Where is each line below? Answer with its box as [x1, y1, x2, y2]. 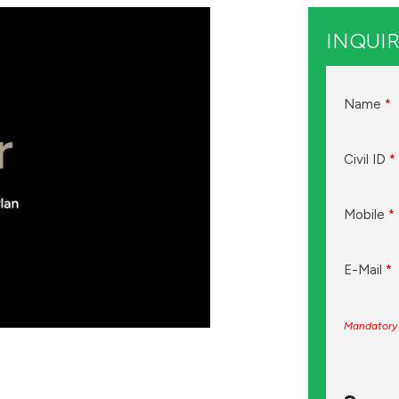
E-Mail [344, 262, 386, 278]
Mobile [344, 207, 388, 223]
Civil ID [344, 151, 389, 167]
